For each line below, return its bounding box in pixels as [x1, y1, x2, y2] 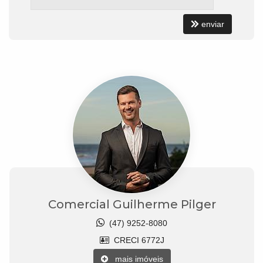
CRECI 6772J [109, 235, 164, 245]
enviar [201, 19, 224, 29]
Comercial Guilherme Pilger [48, 197, 216, 211]
